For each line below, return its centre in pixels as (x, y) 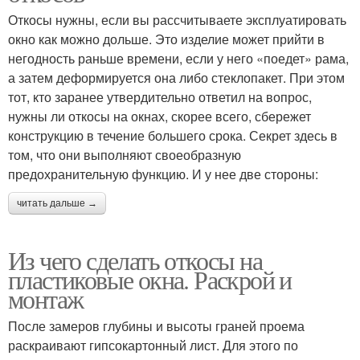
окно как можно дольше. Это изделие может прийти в (166, 39)
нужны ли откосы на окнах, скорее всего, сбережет (160, 117)
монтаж (46, 299)
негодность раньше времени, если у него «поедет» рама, (178, 59)
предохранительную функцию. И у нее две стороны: (163, 174)
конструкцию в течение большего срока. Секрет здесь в (173, 136)
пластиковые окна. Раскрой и (150, 280)
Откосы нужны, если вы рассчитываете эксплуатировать (177, 20)
